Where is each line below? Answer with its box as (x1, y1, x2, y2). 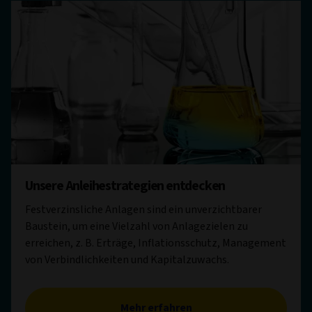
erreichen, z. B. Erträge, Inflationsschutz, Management (25, 235, 286, 251)
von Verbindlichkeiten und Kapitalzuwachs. (25, 251, 229, 267)
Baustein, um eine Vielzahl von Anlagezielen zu (25, 218, 248, 234)
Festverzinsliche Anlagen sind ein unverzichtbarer (25, 201, 262, 217)
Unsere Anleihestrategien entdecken (25, 175, 226, 196)
